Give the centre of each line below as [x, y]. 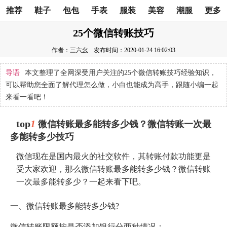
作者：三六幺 [70, 50]
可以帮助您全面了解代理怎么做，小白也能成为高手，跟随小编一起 [112, 85]
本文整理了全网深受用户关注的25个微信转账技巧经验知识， [121, 72]
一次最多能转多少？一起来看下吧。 [81, 181]
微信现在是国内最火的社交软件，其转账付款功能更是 [113, 156]
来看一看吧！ [27, 97]
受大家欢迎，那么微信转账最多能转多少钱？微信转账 [113, 169]
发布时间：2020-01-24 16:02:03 [134, 50]
